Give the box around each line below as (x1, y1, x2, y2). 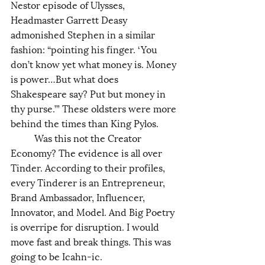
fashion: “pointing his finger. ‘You (11, 41, 160, 56)
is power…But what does (11, 70, 121, 86)
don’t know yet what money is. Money (11, 56, 179, 71)
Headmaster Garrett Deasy (11, 11, 130, 27)
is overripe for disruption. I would (11, 218, 161, 234)
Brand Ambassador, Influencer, (11, 189, 147, 204)
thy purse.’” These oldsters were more (11, 100, 179, 115)
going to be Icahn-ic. (11, 248, 102, 263)
